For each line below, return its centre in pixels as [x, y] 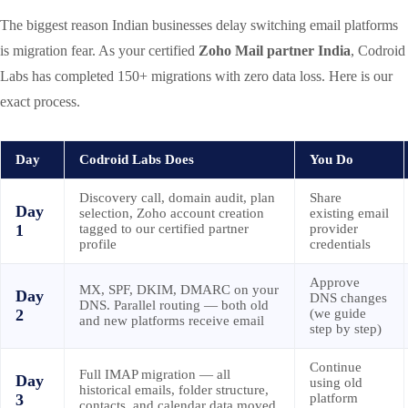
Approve [335, 282]
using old [336, 382]
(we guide [338, 313]
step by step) [346, 328]
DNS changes [348, 297]
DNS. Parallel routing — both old [174, 305]
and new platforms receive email [172, 320]
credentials [340, 244]
